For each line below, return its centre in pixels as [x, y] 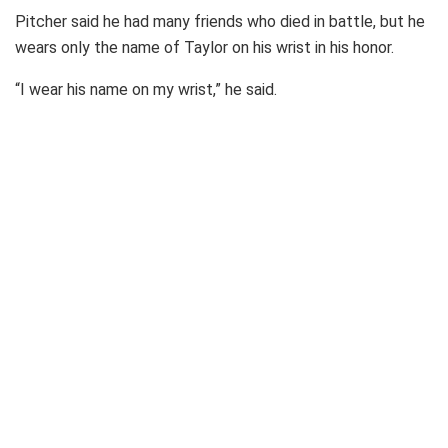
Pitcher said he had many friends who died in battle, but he [220, 21]
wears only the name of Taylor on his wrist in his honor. [204, 47]
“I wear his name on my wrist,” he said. [146, 89]
